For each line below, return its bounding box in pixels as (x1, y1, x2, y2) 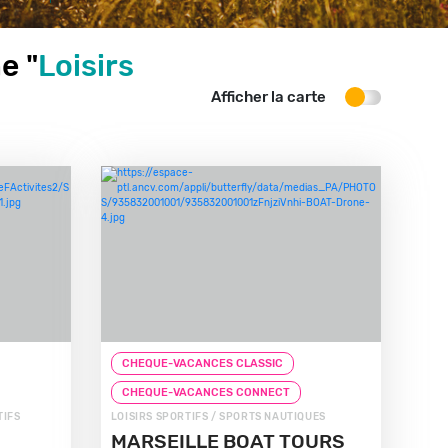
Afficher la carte (210, 88, 326, 106)
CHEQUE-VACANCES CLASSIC (121, 357, 283, 370)
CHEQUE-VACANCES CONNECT (121, 386, 290, 399)
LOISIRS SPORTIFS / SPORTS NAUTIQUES (110, 411, 326, 423)
